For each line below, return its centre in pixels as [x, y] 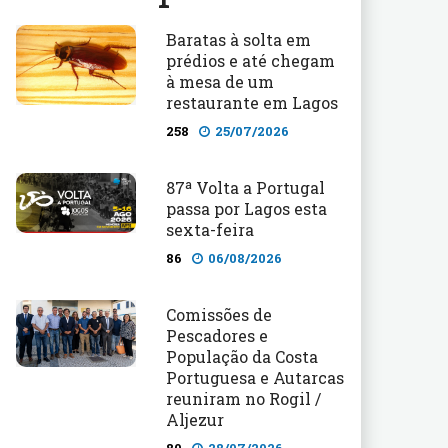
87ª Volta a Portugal [245, 187]
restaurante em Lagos [252, 102]
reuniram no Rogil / [243, 398]
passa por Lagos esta [246, 208]
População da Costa [242, 356]
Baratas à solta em [238, 39]
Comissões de [219, 314]
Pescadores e [217, 335]
